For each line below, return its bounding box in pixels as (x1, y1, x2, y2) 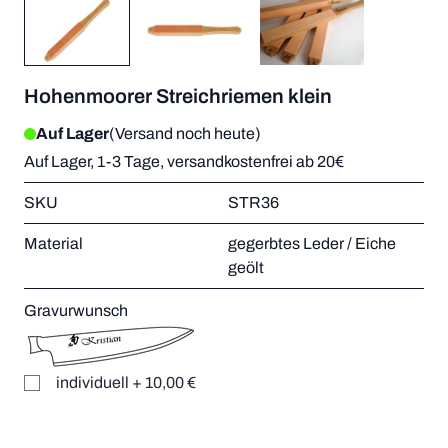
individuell (56, 374, 129, 392)
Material (24, 235, 83, 253)
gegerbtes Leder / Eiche (228, 235, 396, 253)
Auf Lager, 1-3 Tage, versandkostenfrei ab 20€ (24, 153, 344, 171)
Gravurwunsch (24, 302, 128, 320)
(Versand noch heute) (109, 125, 261, 143)
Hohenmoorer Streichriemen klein (24, 85, 332, 108)
